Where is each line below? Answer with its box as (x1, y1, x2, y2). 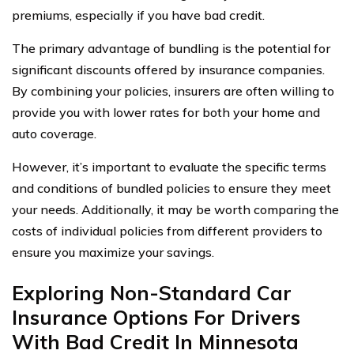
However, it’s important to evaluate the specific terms (12, 159, 326, 175)
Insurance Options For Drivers (12, 305, 300, 330)
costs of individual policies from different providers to (12, 223, 322, 239)
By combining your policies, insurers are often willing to (12, 83, 334, 100)
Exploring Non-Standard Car (12, 281, 292, 306)
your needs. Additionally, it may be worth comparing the (12, 201, 339, 218)
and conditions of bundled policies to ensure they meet (12, 180, 331, 197)
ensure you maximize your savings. (12, 244, 214, 261)
